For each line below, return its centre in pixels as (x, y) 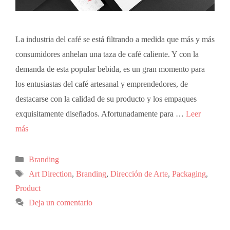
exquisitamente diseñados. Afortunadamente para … (101, 113)
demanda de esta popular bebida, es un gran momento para (110, 69)
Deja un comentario (60, 202)
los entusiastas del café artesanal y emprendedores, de (102, 84)
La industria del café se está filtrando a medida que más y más (115, 39)
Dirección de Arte (139, 174)
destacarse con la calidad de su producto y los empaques (106, 99)
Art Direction (50, 174)
